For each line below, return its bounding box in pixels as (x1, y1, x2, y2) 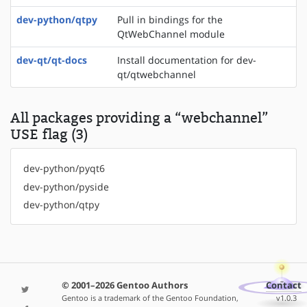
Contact (266, 279, 302, 291)
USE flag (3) (10, 126, 88, 143)
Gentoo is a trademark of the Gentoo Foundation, (61, 292, 238, 303)
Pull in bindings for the (117, 13, 223, 27)
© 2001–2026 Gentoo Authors (61, 279, 188, 291)
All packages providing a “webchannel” (10, 110, 269, 127)
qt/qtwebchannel (117, 68, 196, 82)
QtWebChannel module (117, 27, 225, 41)
